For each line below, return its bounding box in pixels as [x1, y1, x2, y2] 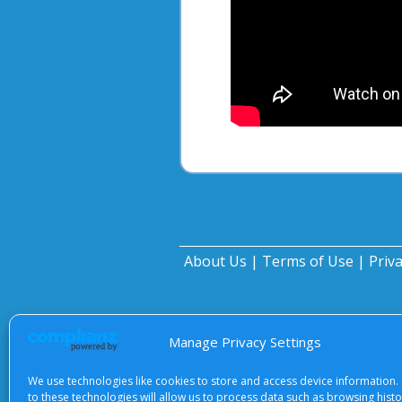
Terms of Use [262, 250, 354, 271]
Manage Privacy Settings [169, 332, 321, 351]
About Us [184, 250, 247, 271]
